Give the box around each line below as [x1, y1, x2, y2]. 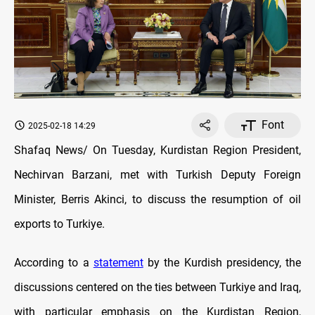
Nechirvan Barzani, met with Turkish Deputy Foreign [14, 168, 301, 182]
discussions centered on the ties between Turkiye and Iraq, [14, 281, 301, 295]
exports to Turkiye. [14, 217, 105, 231]
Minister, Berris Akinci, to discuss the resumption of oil [14, 193, 301, 207]
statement [93, 256, 143, 270]
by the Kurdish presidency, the [143, 256, 301, 270]
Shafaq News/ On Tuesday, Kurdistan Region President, [14, 143, 301, 157]
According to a [14, 256, 94, 270]
